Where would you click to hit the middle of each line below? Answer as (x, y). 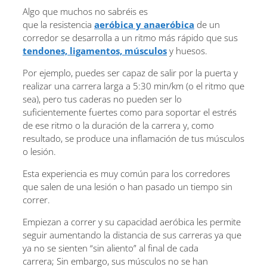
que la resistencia (58, 24)
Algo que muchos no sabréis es (85, 11)
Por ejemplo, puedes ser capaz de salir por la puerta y (130, 72)
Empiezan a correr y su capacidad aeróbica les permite (132, 221)
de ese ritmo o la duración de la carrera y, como (118, 125)
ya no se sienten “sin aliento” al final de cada (111, 248)
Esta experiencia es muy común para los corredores (126, 173)
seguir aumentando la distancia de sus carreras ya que (132, 235)
